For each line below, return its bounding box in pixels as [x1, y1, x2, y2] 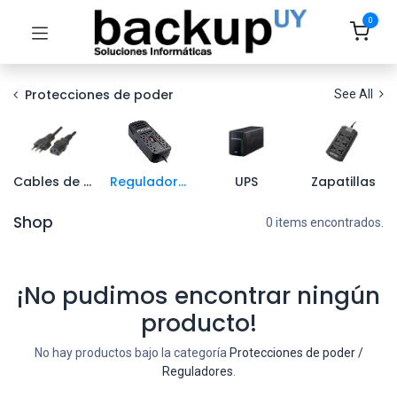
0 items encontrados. [266, 215, 384, 230]
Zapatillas [310, 173, 376, 191]
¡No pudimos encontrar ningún [17, 279, 380, 312]
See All [334, 87, 376, 101]
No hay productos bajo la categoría [34, 346, 230, 360]
